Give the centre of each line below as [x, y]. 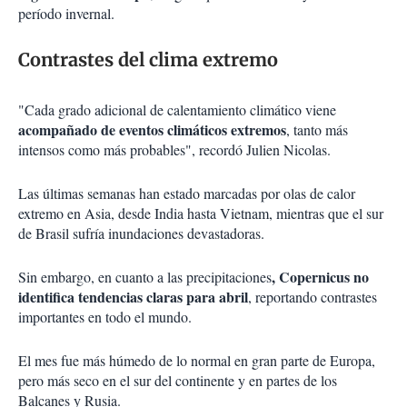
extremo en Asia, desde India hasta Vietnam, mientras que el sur [201, 213]
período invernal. [66, 14]
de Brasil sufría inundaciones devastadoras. [141, 233]
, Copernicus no [320, 277]
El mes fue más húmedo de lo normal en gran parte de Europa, [197, 361]
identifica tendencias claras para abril [133, 297]
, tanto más [317, 130]
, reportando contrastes [313, 297]
